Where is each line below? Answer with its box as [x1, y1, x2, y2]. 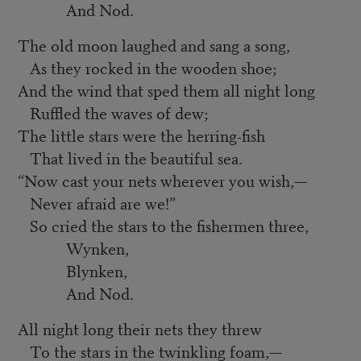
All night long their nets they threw [17, 317, 262, 341]
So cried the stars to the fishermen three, [17, 214, 309, 238]
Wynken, [17, 236, 129, 260]
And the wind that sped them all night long [17, 78, 315, 102]
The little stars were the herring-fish [17, 123, 265, 147]
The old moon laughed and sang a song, [17, 33, 290, 57]
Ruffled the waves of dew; [17, 101, 208, 125]
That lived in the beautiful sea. [17, 146, 243, 170]
